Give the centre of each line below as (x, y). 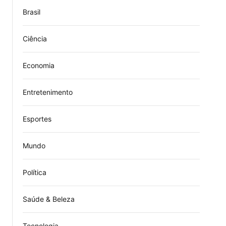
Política (35, 172)
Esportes (37, 119)
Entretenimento (48, 92)
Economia (39, 65)
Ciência (35, 39)
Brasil (32, 12)
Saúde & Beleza (49, 199)
